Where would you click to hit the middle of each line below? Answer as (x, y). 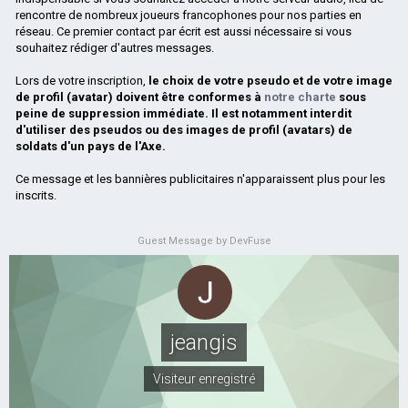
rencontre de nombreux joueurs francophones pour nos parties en (189, 15)
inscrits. (36, 196)
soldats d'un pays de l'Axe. (91, 147)
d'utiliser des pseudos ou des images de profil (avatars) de (184, 130)
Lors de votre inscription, (82, 81)
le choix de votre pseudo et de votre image (270, 81)
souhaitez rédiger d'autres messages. (115, 48)
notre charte (300, 97)
